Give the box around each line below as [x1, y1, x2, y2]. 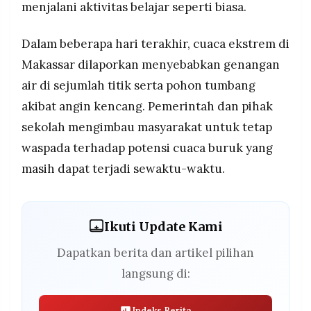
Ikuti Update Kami [103, 218, 223, 235]
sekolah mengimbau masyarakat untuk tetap [22, 119, 272, 135]
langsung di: [121, 266, 190, 282]
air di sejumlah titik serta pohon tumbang [22, 78, 255, 94]
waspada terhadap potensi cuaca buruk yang [22, 140, 273, 156]
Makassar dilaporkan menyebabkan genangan [22, 57, 280, 73]
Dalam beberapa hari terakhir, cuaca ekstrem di [22, 36, 289, 52]
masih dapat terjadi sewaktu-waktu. [22, 161, 225, 177]
